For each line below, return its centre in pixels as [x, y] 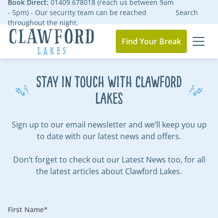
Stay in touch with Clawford [109, 82]
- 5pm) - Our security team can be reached [77, 12]
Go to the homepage [45, 60]
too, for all [185, 160]
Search [187, 12]
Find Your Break [151, 41]
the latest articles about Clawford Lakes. [109, 171]
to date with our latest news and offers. [109, 136]
